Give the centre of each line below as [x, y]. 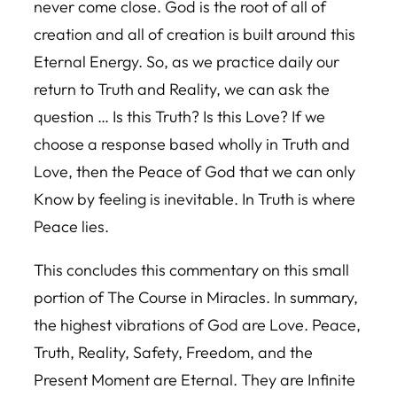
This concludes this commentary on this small [191, 270]
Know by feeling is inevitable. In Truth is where [195, 199]
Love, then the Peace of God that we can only [195, 171]
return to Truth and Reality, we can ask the [182, 89]
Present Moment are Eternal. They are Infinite [195, 380]
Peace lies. [71, 226]
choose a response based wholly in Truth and [192, 144]
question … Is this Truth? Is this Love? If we [179, 117]
